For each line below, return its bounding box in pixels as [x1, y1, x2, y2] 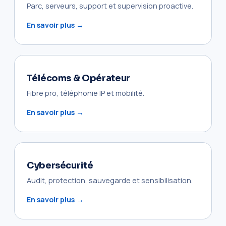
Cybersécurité [27, 159, 93, 171]
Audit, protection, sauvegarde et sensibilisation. [27, 175, 193, 185]
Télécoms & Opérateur [27, 72, 130, 84]
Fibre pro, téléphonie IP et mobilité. [27, 88, 144, 98]
